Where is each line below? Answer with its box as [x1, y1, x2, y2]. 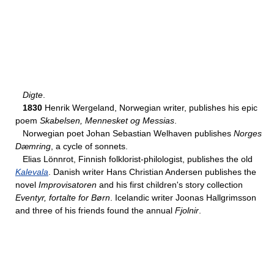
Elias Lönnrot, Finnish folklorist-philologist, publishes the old [15, 154, 253, 164]
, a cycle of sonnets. [51, 141, 128, 151]
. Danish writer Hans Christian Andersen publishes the [48, 167, 256, 177]
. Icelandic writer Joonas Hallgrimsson [110, 193, 256, 202]
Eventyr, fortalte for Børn [15, 193, 110, 202]
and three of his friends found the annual [15, 206, 175, 215]
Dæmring [15, 141, 51, 151]
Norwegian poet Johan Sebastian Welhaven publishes [15, 128, 234, 138]
